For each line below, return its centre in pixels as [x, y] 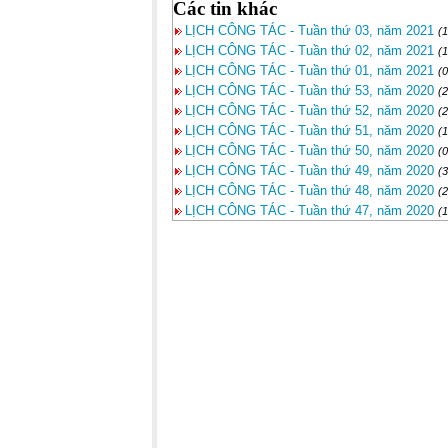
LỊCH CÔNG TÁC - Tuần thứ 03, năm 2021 [309, 30]
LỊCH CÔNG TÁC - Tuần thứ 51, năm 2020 [309, 130]
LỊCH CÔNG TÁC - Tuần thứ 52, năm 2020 [309, 110]
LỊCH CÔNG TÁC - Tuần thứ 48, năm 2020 [309, 190]
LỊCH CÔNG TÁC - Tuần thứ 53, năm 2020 [309, 90]
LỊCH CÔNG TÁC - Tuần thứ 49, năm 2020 [309, 170]
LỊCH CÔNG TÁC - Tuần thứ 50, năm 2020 [309, 150]
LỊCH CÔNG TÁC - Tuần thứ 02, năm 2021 [309, 50]
